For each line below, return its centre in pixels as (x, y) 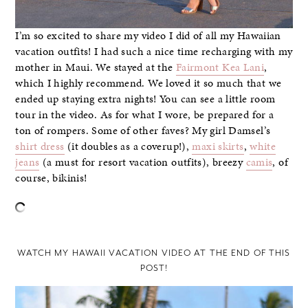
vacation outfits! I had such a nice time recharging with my (154, 51)
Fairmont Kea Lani (220, 67)
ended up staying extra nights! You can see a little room (145, 99)
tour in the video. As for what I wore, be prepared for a (145, 114)
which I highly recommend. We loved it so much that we (148, 83)
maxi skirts (218, 146)
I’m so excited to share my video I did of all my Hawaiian (148, 35)
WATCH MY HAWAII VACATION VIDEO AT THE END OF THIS (154, 253)
